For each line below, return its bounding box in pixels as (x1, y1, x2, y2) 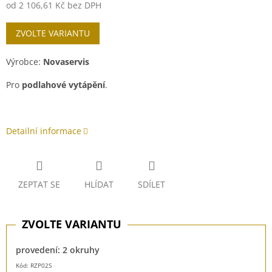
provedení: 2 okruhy (16, 244, 100, 256)
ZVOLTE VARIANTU (16, 27, 90, 39)
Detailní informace (6, 125, 81, 137)
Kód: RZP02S (16, 261, 52, 270)
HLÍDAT (84, 178, 114, 191)
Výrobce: (6, 56, 43, 68)
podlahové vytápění (19, 79, 105, 91)
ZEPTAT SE (18, 178, 60, 191)
